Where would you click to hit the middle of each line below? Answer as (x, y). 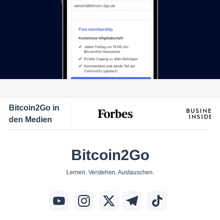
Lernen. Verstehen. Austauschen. (110, 172)
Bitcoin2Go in (34, 108)
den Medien (30, 119)
